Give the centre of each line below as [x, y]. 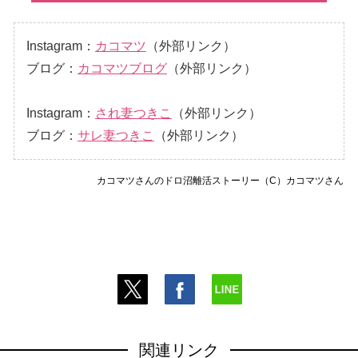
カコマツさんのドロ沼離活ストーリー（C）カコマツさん [221, 180]
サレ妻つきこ [115, 135]
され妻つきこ [133, 113]
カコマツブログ [122, 68]
